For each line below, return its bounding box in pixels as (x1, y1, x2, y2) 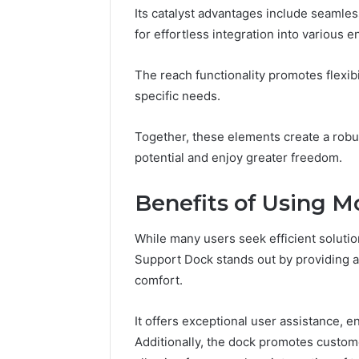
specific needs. (135, 87, 220, 103)
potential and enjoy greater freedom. (135, 149, 342, 165)
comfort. (135, 272, 183, 288)
